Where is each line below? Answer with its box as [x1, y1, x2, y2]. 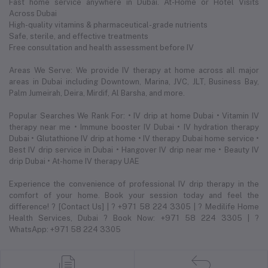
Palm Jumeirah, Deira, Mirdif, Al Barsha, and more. [9, 88, 185, 98]
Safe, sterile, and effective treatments [9, 31, 148, 41]
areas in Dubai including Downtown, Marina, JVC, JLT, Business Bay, [9, 77, 259, 86]
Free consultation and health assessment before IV [9, 42, 194, 52]
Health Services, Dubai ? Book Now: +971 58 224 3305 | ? [9, 213, 259, 223]
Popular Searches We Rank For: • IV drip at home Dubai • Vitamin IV [9, 111, 259, 120]
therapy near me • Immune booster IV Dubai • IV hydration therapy [9, 122, 259, 132]
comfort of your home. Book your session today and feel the [9, 190, 259, 200]
